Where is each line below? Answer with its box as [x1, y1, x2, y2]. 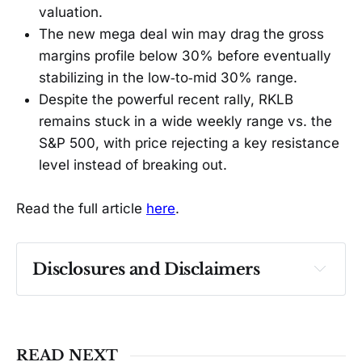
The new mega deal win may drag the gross [39, 26, 324, 43]
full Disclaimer [179, 305, 267, 322]
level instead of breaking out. [39, 157, 227, 174]
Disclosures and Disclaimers [32, 259, 260, 279]
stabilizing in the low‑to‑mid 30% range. [39, 69, 297, 86]
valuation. [39, 4, 103, 21]
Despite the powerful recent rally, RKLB [39, 91, 293, 108]
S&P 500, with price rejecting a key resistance [39, 135, 339, 152]
